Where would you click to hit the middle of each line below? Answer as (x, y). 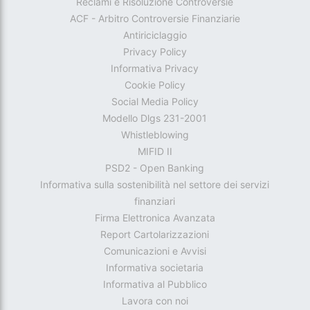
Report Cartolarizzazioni (155, 235)
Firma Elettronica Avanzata (155, 218)
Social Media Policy (155, 102)
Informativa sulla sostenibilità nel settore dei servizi (155, 185)
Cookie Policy (155, 85)
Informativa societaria (155, 268)
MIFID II (155, 152)
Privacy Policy (155, 52)
